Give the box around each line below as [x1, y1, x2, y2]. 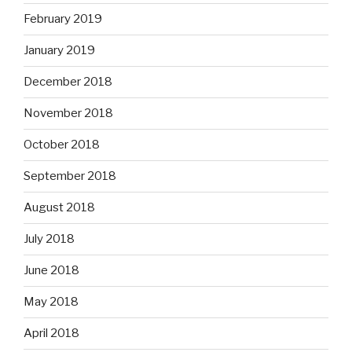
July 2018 [24, 232, 75, 247]
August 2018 [24, 200, 95, 215]
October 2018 [24, 137, 100, 152]
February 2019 [24, 12, 102, 27]
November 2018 [24, 106, 113, 121]
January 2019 [24, 43, 95, 58]
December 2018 [24, 75, 112, 90]
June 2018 [24, 263, 79, 278]
